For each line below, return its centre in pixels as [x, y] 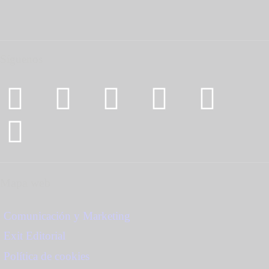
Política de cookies [46, 256]
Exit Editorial [34, 236]
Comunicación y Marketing [67, 216]
